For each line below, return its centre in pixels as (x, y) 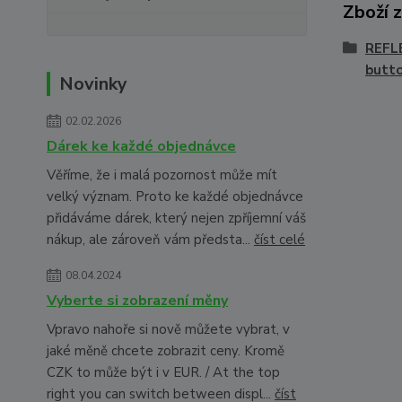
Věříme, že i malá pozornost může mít (162, 175)
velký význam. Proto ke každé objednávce (175, 197)
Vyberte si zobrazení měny (137, 301)
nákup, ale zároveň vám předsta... (150, 240)
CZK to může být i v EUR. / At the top (163, 372)
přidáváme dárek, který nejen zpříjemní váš (176, 218)
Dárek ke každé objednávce (141, 146)
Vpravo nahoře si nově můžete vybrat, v (168, 329)
